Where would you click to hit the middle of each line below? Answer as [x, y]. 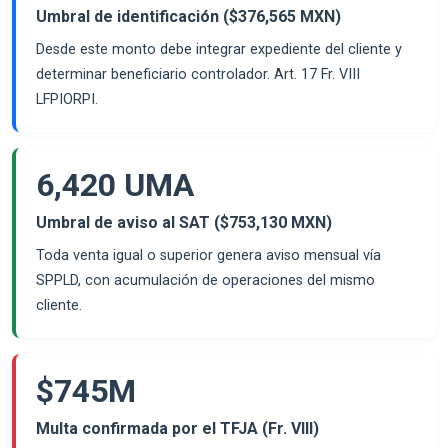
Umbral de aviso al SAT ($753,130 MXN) [184, 222]
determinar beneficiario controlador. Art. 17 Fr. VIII [198, 74]
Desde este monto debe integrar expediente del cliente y [219, 49]
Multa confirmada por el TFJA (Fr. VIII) [177, 428]
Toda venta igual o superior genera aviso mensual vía [208, 255]
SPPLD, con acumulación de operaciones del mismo [205, 280]
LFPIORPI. [67, 99]
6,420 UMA [115, 184]
